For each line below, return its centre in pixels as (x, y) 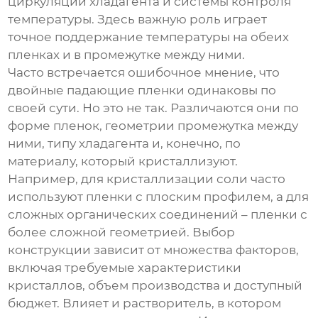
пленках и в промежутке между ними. (127, 55)
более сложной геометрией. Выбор (122, 232)
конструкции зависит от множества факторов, (154, 250)
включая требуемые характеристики (125, 268)
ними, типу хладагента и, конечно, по (125, 144)
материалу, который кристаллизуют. (123, 161)
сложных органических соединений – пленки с (158, 215)
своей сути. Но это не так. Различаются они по (154, 108)
